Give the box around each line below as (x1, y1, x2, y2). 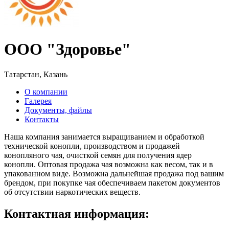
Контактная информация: (4, 207, 149, 220)
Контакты (25, 114, 59, 124)
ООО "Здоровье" (4, 40, 131, 59)
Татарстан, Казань (4, 70, 67, 79)
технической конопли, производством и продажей (4, 141, 180, 150)
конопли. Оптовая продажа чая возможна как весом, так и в (4, 159, 213, 169)
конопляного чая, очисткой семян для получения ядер (4, 150, 192, 159)
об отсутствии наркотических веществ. (4, 187, 141, 196)
